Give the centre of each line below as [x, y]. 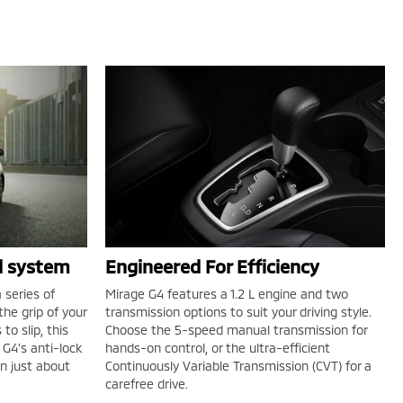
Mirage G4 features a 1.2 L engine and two [227, 294]
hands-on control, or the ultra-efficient [218, 348]
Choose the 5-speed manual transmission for [236, 330]
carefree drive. [147, 384]
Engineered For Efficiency [212, 267]
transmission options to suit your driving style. [238, 312]
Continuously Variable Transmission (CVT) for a [238, 366]
